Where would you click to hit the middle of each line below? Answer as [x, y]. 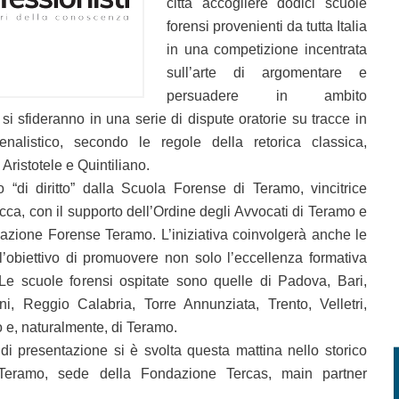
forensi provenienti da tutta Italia [267, 26]
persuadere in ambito [267, 96]
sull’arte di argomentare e [267, 73]
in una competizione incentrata [267, 49]
